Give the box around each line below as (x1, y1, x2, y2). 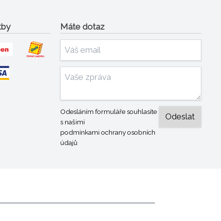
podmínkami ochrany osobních (60, 128, 156, 136)
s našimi (60, 117, 85, 126)
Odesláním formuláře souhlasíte (60, 107, 157, 115)
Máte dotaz (60, 21, 105, 32)
